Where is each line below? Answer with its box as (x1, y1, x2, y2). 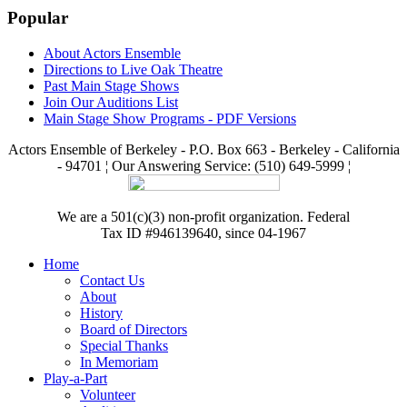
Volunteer (80, 386, 135, 402)
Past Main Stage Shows (44, 77, 179, 94)
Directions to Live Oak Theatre (44, 61, 223, 77)
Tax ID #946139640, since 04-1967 (101, 224, 306, 241)
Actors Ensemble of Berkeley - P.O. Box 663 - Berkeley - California (7, 141, 400, 157)
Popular (7, 8, 68, 28)
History (80, 304, 123, 321)
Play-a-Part (44, 370, 107, 386)
